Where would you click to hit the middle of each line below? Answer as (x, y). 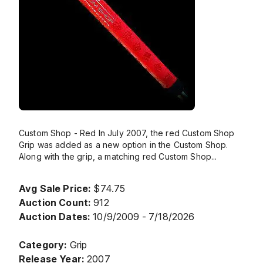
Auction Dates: (55, 217)
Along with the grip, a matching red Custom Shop (115, 156)
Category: (43, 245)
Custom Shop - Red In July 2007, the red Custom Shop (127, 133)
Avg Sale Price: (55, 188)
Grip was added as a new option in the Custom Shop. (124, 145)
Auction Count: (55, 203)
